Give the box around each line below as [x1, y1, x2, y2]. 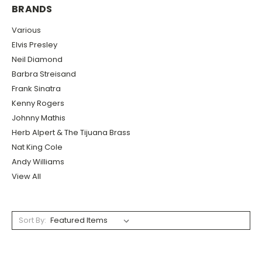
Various [12, 24, 41, 36]
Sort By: [18, 214, 46, 226]
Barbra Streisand [12, 68, 76, 80]
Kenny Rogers [12, 97, 64, 109]
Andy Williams [12, 156, 64, 167]
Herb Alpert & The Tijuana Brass [12, 126, 130, 138]
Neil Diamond [12, 53, 63, 65]
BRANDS [12, 2, 53, 16]
